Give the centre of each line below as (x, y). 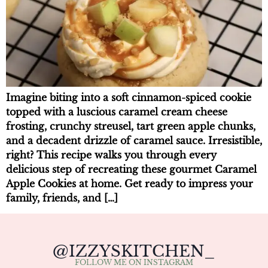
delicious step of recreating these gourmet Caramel (131, 169)
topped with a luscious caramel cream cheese (117, 112)
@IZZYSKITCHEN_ (134, 252)
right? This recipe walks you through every (111, 155)
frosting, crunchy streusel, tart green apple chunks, (131, 126)
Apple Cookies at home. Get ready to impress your (130, 183)
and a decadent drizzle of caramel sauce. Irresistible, (134, 140)
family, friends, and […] (62, 198)
